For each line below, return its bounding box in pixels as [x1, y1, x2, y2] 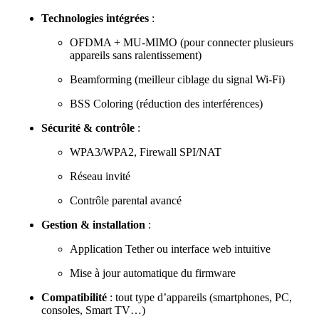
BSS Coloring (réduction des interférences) [70, 97, 263, 110]
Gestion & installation [41, 218, 145, 231]
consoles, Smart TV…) [41, 303, 145, 316]
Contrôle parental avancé [70, 194, 182, 206]
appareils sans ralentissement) [70, 48, 202, 61]
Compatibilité [41, 291, 107, 303]
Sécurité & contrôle [41, 121, 135, 134]
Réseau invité [70, 169, 130, 182]
